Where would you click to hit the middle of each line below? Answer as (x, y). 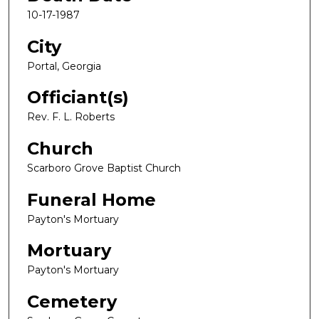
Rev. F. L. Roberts (71, 117)
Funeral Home (91, 199)
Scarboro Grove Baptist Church (104, 168)
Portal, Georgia (64, 66)
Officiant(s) (78, 98)
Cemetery (72, 302)
